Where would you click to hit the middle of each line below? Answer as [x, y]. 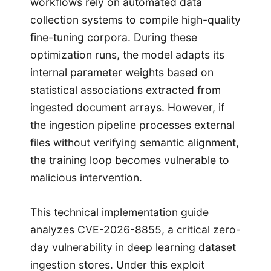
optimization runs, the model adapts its [127, 54]
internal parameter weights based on [122, 72]
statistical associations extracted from [126, 90]
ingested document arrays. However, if [127, 107]
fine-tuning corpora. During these [114, 37]
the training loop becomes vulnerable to [130, 160]
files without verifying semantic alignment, [135, 142]
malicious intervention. [86, 177]
